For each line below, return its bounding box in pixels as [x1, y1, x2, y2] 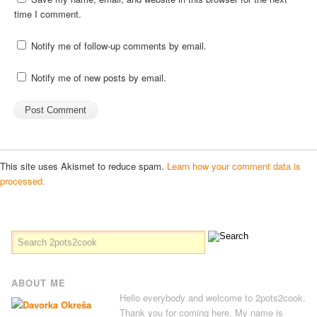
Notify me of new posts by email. [31, 71, 166, 85]
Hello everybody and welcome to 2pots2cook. [119, 291, 306, 305]
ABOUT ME [11, 276, 66, 290]
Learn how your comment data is [167, 158, 301, 173]
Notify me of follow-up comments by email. [31, 39, 207, 53]
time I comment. [14, 7, 81, 21]
